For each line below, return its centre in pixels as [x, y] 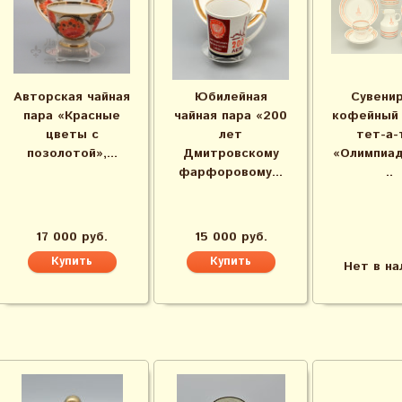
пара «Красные [72, 116]
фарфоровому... [231, 172]
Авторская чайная [72, 97]
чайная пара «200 [231, 116]
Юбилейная [231, 97]
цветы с [72, 135]
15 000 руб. [231, 237]
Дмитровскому [231, 153]
